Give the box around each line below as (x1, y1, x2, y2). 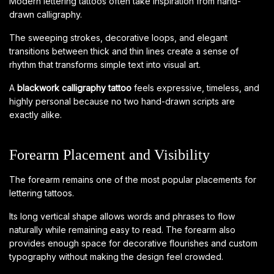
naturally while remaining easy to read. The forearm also (9, 224, 235, 235)
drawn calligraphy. (9, 9, 82, 20)
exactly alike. (9, 109, 62, 120)
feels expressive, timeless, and (131, 82, 259, 93)
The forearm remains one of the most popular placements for (9, 174, 256, 185)
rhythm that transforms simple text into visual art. (9, 59, 201, 70)
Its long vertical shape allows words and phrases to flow (9, 210, 235, 221)
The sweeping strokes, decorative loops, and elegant (9, 32, 228, 43)
